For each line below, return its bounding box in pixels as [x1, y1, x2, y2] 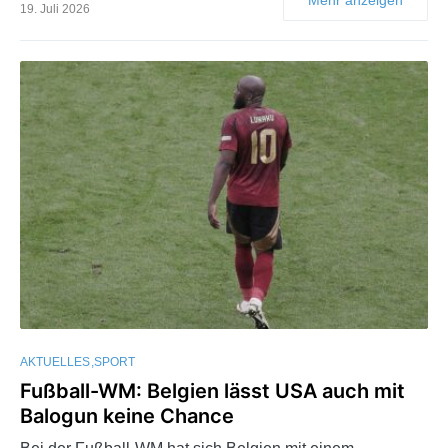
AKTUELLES [20, 355, 90, 370]
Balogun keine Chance [20, 404, 234, 429]
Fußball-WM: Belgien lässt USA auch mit [20, 379, 405, 404]
